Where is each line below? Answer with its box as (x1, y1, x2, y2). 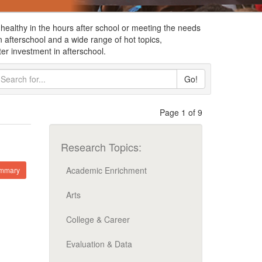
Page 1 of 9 (160, 106, 202, 118)
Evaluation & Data (65, 238, 132, 250)
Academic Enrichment (65, 164, 147, 176)
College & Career (65, 213, 130, 225)
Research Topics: (60, 139, 142, 154)
